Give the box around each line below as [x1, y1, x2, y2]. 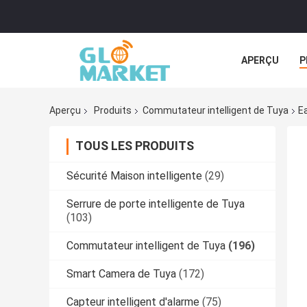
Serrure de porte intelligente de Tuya [66, 197, 245, 211]
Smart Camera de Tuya [66, 267, 176, 281]
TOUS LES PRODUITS [75, 138, 194, 153]
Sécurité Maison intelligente [66, 169, 202, 183]
